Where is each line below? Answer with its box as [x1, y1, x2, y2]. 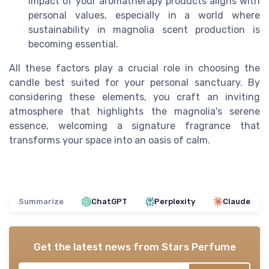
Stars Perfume [161, 241, 236, 253]
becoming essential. [28, 38, 118, 50]
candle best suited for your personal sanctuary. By [9, 77, 260, 89]
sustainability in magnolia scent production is [28, 24, 260, 36]
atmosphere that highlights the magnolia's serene [9, 106, 260, 118]
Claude [222, 197, 250, 207]
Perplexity [154, 197, 195, 207]
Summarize [19, 197, 64, 207]
